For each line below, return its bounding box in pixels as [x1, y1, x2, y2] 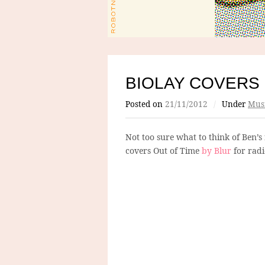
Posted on [125, 98, 165, 109]
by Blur [199, 144, 231, 156]
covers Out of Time [125, 144, 199, 156]
